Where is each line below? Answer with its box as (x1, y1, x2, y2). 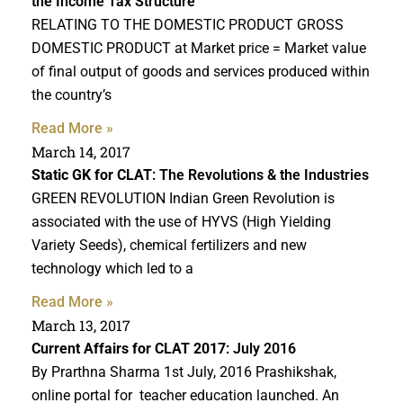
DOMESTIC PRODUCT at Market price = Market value (31, 39, 366, 57)
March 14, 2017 (31, 141, 130, 161)
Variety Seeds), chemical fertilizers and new (31, 236, 307, 254)
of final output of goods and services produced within (31, 62, 370, 80)
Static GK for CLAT (31, 166, 152, 184)
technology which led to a (31, 259, 193, 277)
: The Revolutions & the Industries (152, 166, 369, 184)
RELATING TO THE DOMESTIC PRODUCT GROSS (31, 15, 344, 33)
